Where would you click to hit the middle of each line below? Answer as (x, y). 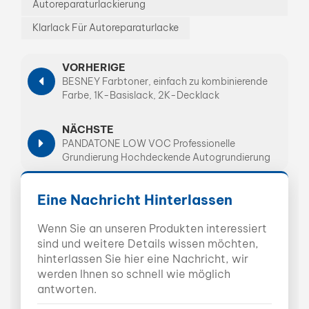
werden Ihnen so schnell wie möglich (134, 274)
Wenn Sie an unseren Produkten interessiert (152, 229)
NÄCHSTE (88, 130)
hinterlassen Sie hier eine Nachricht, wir (143, 259)
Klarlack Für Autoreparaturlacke (106, 28)
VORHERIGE (94, 68)
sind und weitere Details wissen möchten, (148, 244)
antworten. (67, 289)
